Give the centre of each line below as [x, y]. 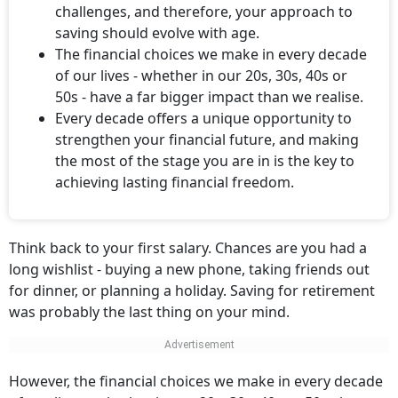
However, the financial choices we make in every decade [196, 381]
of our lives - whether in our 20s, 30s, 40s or [201, 76]
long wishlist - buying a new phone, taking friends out [189, 269]
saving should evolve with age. [157, 33]
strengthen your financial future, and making [207, 139]
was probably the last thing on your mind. [149, 312]
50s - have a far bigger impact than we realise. [209, 97]
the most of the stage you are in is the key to [205, 161]
